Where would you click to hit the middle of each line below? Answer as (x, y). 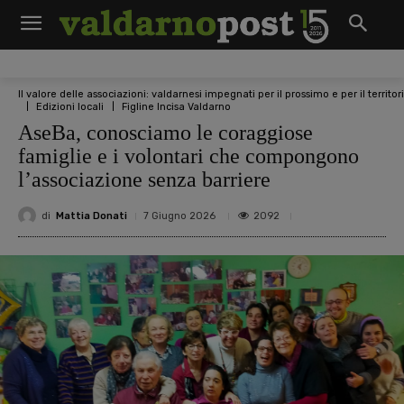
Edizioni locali (70, 106)
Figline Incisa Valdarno (176, 106)
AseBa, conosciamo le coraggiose (165, 133)
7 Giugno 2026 (179, 216)
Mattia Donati (92, 216)
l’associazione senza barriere (144, 179)
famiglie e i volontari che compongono (188, 156)
